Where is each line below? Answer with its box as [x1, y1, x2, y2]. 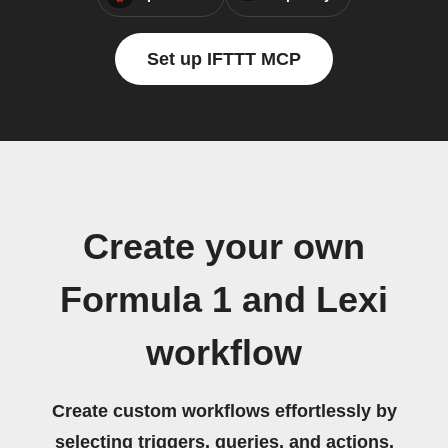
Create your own [83, 227, 365, 267]
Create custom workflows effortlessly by [51, 401, 397, 421]
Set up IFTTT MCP [147, 49, 301, 69]
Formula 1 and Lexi [60, 280, 388, 320]
